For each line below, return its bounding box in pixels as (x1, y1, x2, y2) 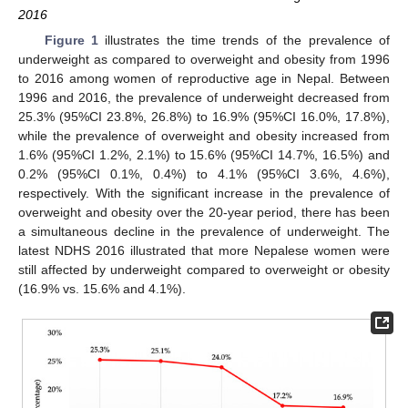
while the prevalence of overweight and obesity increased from (18, 127, 390, 143)
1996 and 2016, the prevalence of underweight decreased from (18, 89, 390, 105)
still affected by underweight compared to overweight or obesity (18, 261, 390, 277)
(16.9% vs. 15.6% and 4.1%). (18, 280, 186, 296)
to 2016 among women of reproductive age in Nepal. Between (18, 70, 390, 86)
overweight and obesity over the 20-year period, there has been (18, 204, 390, 219)
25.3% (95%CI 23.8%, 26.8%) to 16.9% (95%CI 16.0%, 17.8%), (18, 108, 390, 124)
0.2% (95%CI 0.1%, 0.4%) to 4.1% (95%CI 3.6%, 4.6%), (18, 166, 390, 181)
